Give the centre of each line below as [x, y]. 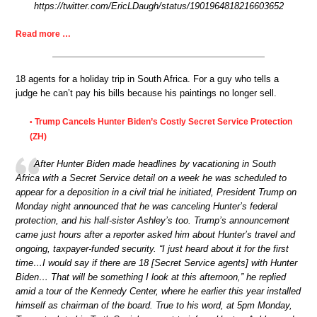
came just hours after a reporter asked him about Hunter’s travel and [155, 235]
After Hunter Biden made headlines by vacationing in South [155, 164]
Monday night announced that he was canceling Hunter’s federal [146, 207]
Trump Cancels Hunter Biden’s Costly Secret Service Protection [163, 121]
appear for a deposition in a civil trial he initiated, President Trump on [156, 192]
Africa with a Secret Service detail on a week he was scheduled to [151, 178]
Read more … [43, 34]
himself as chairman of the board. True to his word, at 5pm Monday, [154, 306]
